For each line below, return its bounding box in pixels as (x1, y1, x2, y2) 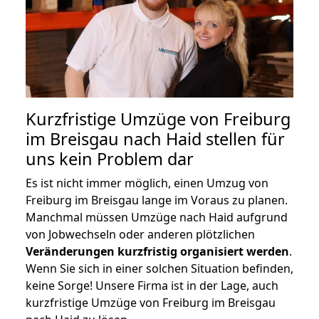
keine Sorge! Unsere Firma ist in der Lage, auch (26, 277, 278, 293)
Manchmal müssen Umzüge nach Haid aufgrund (26, 209, 288, 225)
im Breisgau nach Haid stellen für (26, 127, 285, 150)
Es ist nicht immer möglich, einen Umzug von (26, 174, 268, 191)
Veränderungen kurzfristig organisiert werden (26, 243, 289, 259)
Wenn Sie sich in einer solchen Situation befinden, (26, 260, 293, 276)
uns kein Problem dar (26, 147, 194, 170)
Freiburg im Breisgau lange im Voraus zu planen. (26, 192, 288, 208)
